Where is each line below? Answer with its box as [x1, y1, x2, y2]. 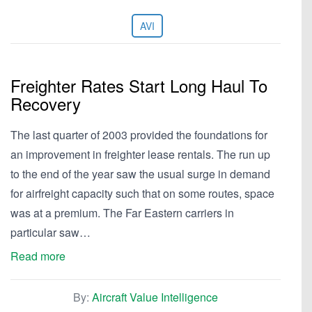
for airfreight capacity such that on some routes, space [10, 185, 274, 201]
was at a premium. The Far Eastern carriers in [10, 205, 234, 221]
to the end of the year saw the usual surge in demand [10, 166, 270, 182]
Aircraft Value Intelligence [92, 289, 218, 305]
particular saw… [10, 224, 91, 240]
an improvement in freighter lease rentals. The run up [10, 146, 270, 162]
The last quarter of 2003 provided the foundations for [10, 127, 267, 143]
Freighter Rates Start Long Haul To [10, 73, 267, 97]
